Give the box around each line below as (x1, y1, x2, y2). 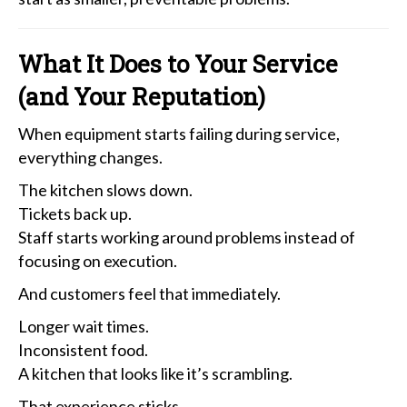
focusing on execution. (18, 250, 177, 271)
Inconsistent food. (18, 339, 148, 360)
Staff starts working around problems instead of (18, 226, 355, 247)
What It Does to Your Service (18, 47, 338, 79)
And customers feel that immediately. (18, 283, 281, 303)
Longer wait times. (18, 315, 149, 336)
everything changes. (18, 146, 163, 167)
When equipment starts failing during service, (18, 123, 340, 144)
